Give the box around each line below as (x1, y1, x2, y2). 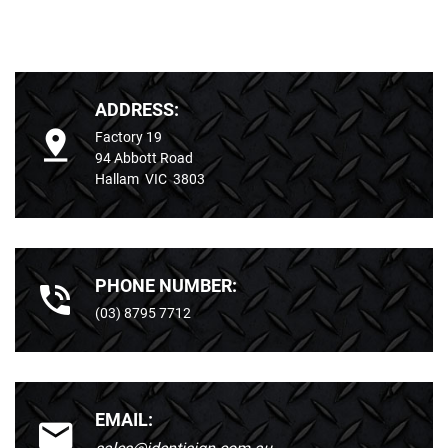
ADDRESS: (95, 99, 179, 121)
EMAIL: (95, 409, 153, 431)
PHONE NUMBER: (95, 275, 237, 297)
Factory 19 (95, 129, 162, 146)
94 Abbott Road (95, 150, 193, 167)
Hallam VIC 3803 (95, 171, 205, 188)
